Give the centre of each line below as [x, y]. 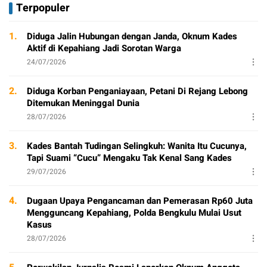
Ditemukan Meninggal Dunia [83, 103]
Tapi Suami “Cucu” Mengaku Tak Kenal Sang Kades [129, 158]
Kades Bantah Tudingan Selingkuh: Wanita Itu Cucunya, [137, 146]
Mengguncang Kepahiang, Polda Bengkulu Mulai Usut [134, 212]
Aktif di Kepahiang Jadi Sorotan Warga [104, 48]
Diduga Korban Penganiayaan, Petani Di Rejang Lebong [137, 91]
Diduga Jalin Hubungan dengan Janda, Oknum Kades [132, 36]
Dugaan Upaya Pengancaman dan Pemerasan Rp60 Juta [140, 201]
